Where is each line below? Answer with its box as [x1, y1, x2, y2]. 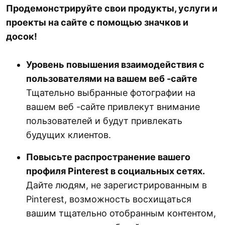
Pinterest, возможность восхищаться [26, 194, 191, 205]
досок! [6, 31, 37, 42]
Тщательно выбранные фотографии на [26, 87, 195, 98]
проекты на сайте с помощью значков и [6, 17, 188, 28]
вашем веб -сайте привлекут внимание [26, 101, 200, 113]
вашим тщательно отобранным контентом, [26, 208, 216, 219]
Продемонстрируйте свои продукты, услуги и [6, 3, 217, 14]
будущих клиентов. [26, 130, 111, 141]
